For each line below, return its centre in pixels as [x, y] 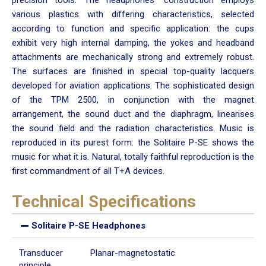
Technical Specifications [104, 201]
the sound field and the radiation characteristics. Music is [133, 128]
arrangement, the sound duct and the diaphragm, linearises [133, 114]
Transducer [41, 253]
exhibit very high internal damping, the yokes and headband [133, 42]
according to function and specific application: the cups [133, 28]
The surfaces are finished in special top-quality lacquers [133, 71]
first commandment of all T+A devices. [88, 171]
